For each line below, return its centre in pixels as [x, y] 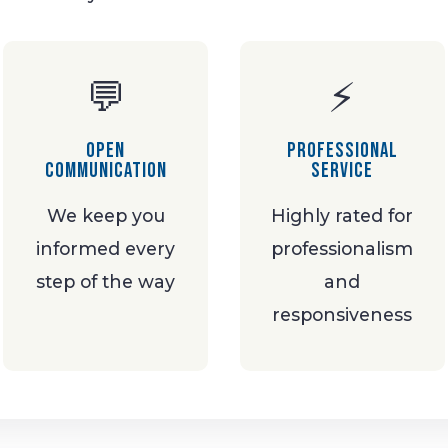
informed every [106, 248]
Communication [105, 170]
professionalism [342, 248]
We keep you [105, 215]
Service [342, 170]
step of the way [106, 281]
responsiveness [342, 314]
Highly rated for [342, 215]
